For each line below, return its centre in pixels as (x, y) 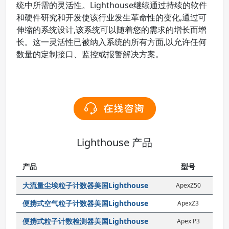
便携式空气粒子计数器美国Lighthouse (85, 203)
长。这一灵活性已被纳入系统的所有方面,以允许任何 (111, 42)
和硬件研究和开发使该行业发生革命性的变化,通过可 (111, 17)
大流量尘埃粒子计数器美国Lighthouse (85, 185)
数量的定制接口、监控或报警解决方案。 (90, 54)
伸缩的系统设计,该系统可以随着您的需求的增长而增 (111, 30)
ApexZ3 (188, 203)
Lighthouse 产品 (114, 142)
